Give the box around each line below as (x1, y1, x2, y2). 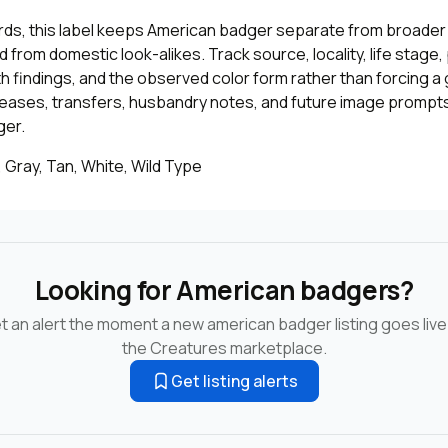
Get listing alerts (170, 369, 298, 392)
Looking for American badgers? (34, 271, 414, 308)
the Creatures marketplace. (121, 336, 327, 359)
